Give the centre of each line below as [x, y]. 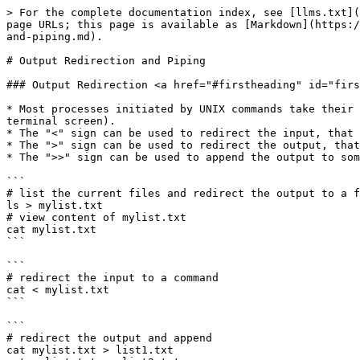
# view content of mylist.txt [96, 217]
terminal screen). [61, 121]
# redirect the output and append [112, 338]
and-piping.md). [55, 37]
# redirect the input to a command [116, 278]
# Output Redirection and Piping [106, 61]
